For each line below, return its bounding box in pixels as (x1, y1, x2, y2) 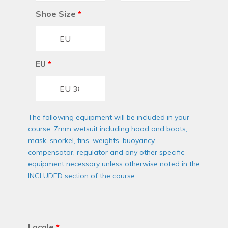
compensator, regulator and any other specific (28, 148, 184, 157)
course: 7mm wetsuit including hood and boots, (28, 124, 187, 134)
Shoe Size (36, 9, 76, 19)
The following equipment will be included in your (28, 112, 189, 122)
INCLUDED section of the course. (28, 171, 136, 181)
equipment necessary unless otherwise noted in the (28, 159, 200, 169)
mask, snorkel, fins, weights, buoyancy (28, 136, 155, 146)
